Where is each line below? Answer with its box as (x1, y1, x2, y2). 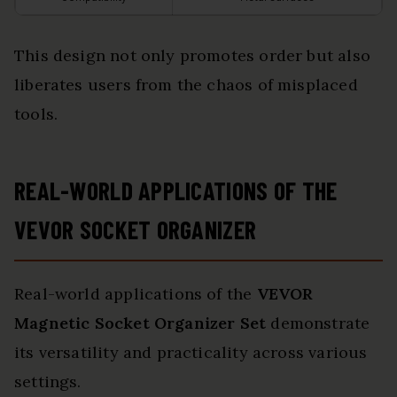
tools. (14, 104, 58, 125)
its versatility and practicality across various (14, 342, 368, 363)
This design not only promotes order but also (14, 45, 370, 66)
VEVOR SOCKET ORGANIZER (14, 214, 257, 245)
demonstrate (266, 313, 370, 334)
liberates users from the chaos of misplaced (14, 74, 358, 96)
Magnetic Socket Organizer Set (14, 313, 267, 334)
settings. (14, 371, 82, 393)
